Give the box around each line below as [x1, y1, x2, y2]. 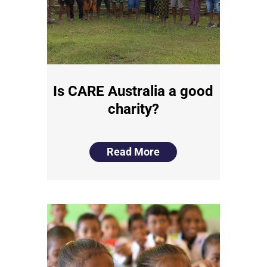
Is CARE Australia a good [53, 83, 214, 100]
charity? [107, 101, 159, 117]
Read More [107, 145, 160, 158]
